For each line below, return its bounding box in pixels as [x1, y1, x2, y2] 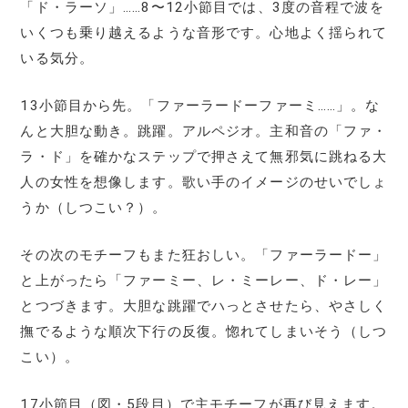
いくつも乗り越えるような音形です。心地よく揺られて [20, 24, 388, 41]
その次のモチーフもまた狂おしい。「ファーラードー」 [20, 246, 388, 263]
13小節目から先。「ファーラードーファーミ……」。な [20, 97, 381, 114]
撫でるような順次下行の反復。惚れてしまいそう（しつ [20, 322, 388, 340]
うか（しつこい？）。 [20, 199, 168, 216]
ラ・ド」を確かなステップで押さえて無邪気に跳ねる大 [20, 148, 388, 165]
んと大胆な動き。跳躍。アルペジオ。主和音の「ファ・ [20, 122, 388, 139]
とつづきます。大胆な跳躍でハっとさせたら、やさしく [20, 297, 388, 314]
